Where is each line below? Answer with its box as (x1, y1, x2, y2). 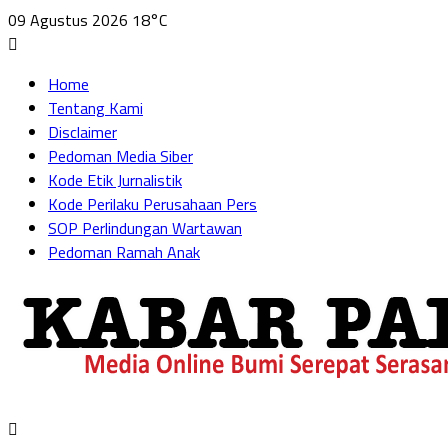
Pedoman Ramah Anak (48, 240, 200, 264)
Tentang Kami (48, 96, 143, 120)
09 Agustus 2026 (8, 8, 128, 32)
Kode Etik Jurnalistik (48, 168, 182, 192)
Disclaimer (48, 120, 117, 144)
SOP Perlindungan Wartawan (48, 216, 242, 240)
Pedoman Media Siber (48, 144, 193, 168)
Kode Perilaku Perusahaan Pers (48, 192, 257, 216)
